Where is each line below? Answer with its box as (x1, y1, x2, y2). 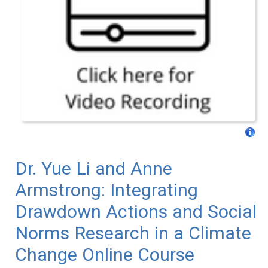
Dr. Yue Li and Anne (15, 158, 172, 179)
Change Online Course (15, 244, 194, 266)
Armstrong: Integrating (15, 179, 198, 201)
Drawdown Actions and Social (15, 201, 257, 223)
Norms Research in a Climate (15, 223, 251, 244)
